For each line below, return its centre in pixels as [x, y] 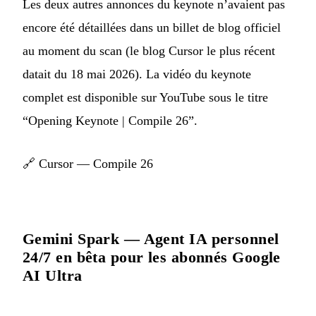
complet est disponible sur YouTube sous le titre [145, 97]
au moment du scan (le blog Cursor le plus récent [149, 50]
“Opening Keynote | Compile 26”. [110, 120]
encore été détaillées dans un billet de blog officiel [152, 27]
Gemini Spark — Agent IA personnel [151, 238]
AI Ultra [53, 275]
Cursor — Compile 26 [96, 163]
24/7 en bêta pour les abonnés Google [152, 257]
